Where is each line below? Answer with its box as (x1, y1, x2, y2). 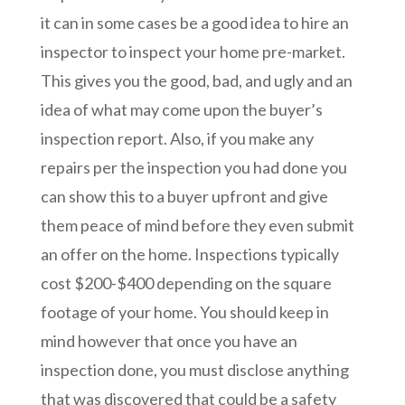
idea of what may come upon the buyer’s (40, 99, 323, 120)
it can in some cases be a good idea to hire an (40, 13, 349, 33)
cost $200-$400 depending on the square (40, 273, 332, 294)
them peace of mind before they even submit (40, 215, 354, 236)
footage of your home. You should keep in (40, 302, 329, 323)
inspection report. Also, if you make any (40, 128, 314, 149)
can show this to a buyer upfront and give (40, 186, 328, 207)
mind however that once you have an (40, 331, 297, 352)
